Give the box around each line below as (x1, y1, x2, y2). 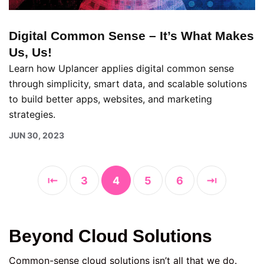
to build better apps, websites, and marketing (9, 93, 212, 105)
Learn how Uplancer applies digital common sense (9, 62, 234, 74)
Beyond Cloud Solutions (9, 226, 212, 246)
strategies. (9, 108, 55, 120)
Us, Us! (9, 45, 52, 59)
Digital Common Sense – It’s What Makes (9, 28, 254, 42)
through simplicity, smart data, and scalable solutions (9, 77, 247, 90)
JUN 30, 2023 (9, 130, 64, 140)
